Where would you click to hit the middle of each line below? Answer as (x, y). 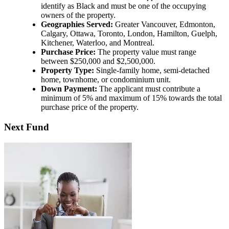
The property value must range (146, 52)
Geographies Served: (77, 25)
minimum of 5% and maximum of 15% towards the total (131, 98)
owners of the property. (78, 15)
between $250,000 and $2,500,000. (98, 61)
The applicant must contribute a (149, 89)
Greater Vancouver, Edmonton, (164, 25)
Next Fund (27, 127)
